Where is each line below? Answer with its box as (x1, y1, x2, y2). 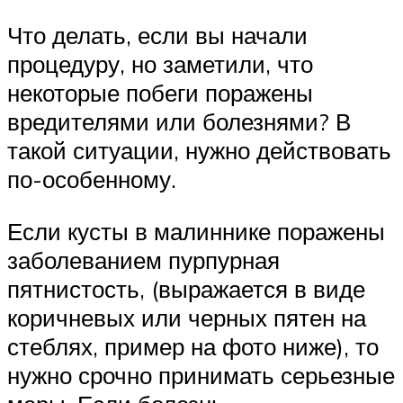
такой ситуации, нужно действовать (7, 136, 391, 166)
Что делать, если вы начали (7, 21, 308, 50)
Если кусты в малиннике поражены (7, 216, 385, 246)
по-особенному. (7, 165, 176, 194)
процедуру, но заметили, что (7, 49, 313, 79)
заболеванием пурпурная (7, 245, 280, 274)
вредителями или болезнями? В (7, 107, 351, 137)
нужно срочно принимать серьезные (7, 360, 395, 390)
